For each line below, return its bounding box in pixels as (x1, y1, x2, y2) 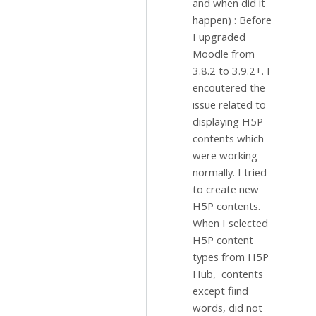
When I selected (193, 216, 268, 230)
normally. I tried (193, 165, 267, 179)
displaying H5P (193, 114, 263, 128)
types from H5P (193, 250, 269, 264)
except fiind (193, 284, 248, 298)
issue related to (193, 97, 266, 111)
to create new (193, 182, 262, 196)
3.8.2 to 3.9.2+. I (193, 63, 273, 78)
